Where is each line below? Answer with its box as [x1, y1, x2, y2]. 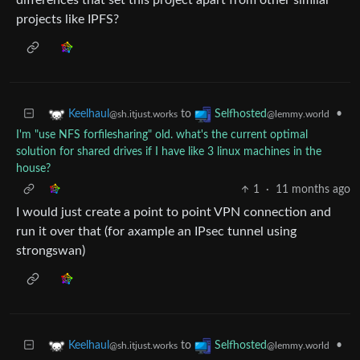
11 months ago [276, 184, 350, 195]
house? [16, 163, 51, 174]
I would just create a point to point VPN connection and [16, 206, 331, 219]
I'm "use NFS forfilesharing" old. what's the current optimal [16, 129, 308, 141]
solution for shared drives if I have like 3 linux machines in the [16, 146, 321, 157]
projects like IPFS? [16, 13, 119, 26]
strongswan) [16, 244, 85, 257]
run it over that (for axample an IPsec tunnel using [16, 225, 297, 238]
